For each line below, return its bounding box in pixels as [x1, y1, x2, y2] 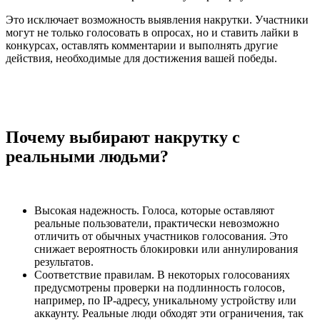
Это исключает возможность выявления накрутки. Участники [6, 13, 309, 26]
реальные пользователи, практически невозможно [34, 217, 279, 230]
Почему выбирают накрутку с [6, 127, 240, 146]
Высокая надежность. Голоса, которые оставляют [34, 204, 274, 217]
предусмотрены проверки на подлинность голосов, [34, 281, 285, 294]
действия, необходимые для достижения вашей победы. [6, 51, 277, 64]
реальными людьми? [6, 146, 169, 166]
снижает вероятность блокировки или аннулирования [34, 243, 298, 256]
